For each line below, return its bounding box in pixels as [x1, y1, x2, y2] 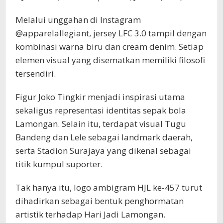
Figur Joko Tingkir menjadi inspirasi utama [15, 91, 185, 103]
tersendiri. [15, 68, 56, 80]
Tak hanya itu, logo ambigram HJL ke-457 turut [15, 182, 202, 194]
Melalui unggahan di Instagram [15, 14, 141, 26]
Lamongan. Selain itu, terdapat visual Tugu [15, 118, 186, 130]
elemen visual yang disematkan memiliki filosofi [15, 54, 205, 66]
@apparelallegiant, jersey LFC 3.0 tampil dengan [15, 27, 207, 39]
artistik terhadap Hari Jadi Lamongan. [15, 209, 165, 221]
